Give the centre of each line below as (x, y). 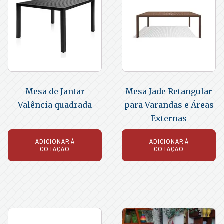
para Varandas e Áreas (169, 105)
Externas (169, 118)
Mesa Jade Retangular (169, 91)
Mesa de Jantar (55, 91)
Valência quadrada (55, 105)
